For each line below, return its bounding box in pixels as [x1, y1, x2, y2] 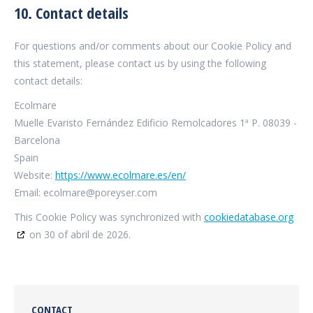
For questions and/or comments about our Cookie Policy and [14, 39, 291, 52]
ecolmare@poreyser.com [43, 186, 157, 199]
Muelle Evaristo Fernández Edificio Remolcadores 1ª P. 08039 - [14, 116, 297, 129]
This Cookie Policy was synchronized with [14, 210, 204, 224]
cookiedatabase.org [204, 210, 293, 224]
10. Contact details [14, 2, 129, 23]
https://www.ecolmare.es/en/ [55, 168, 186, 182]
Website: [14, 168, 55, 182]
